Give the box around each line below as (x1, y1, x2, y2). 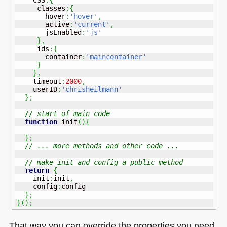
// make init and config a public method (24, 158, 183, 166)
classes (16, 4, 65, 12)
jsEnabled (16, 28, 82, 36)
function (24, 117, 57, 126)
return (24, 166, 49, 174)
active (16, 20, 69, 28)
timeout (16, 77, 61, 85)
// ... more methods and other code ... (24, 141, 179, 150)
